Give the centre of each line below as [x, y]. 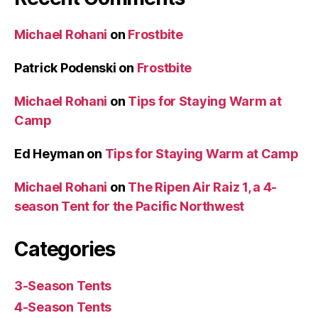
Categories [65, 249]
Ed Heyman [49, 153]
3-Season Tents [63, 285]
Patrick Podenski [65, 67]
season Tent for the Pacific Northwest [130, 206]
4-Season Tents [63, 307]
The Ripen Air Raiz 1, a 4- [203, 187]
